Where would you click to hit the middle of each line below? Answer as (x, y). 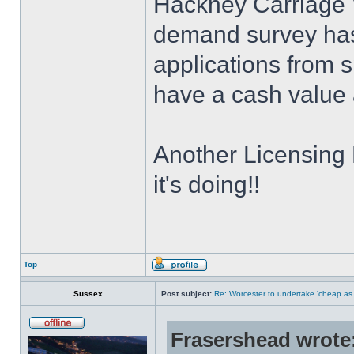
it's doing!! (207, 185)
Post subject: (186, 294)
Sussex (88, 294)
